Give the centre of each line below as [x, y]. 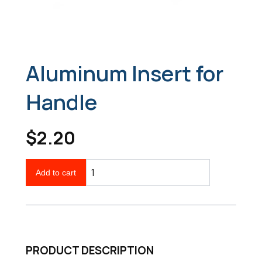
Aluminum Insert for [125, 73]
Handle [61, 102]
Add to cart [56, 173]
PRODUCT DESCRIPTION [90, 250]
